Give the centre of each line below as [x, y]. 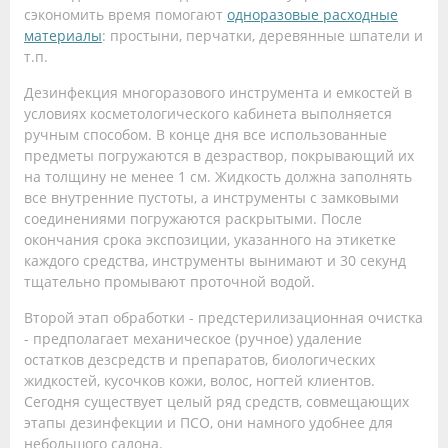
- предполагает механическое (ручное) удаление [193, 339]
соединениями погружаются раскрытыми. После [193, 219]
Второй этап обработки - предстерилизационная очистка [223, 318]
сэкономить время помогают [125, 15]
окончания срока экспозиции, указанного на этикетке [210, 240]
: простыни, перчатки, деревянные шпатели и [262, 36]
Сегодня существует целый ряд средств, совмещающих [216, 402]
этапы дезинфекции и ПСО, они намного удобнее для [208, 423]
